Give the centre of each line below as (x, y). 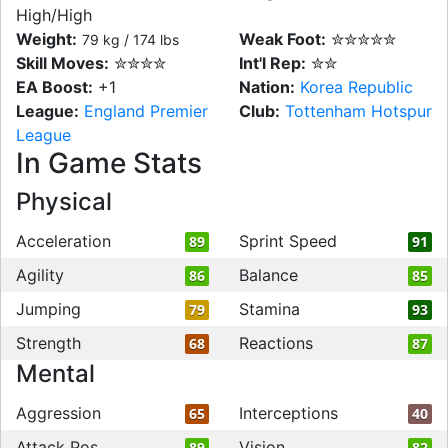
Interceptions (288, 413)
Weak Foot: (282, 39)
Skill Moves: (62, 63)
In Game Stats (109, 163)
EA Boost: (54, 87)
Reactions (276, 343)
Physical (64, 201)
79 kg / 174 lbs (130, 39)
